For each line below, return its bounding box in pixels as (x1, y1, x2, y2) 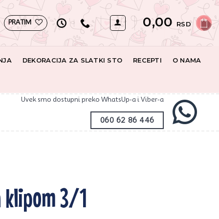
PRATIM (8, 19, 32, 26)
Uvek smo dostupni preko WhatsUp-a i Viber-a (21, 96, 164, 103)
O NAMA (172, 57, 201, 64)
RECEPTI (133, 57, 162, 64)
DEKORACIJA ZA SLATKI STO (22, 57, 123, 64)
